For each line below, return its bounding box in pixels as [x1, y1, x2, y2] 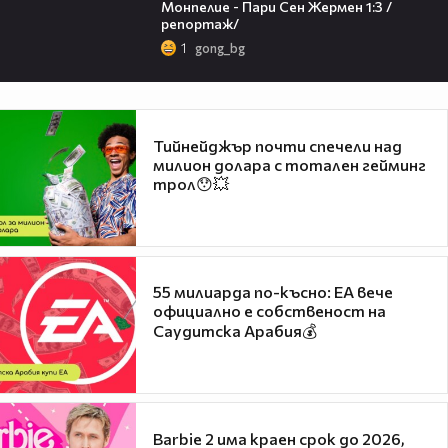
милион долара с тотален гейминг [153, 154, 426, 174]
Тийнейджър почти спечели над [153, 135, 402, 155]
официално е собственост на [153, 301, 386, 321]
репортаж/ [160, 14, 239, 32]
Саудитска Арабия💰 [153, 321, 317, 341]
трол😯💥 [153, 173, 229, 193]
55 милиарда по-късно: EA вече [153, 282, 393, 302]
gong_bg [194, 40, 245, 57]
